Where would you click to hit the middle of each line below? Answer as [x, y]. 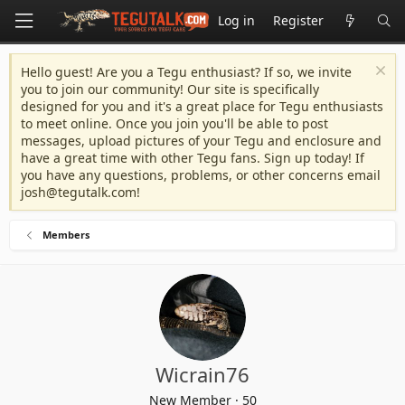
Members [66, 235]
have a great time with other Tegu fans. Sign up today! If [193, 158]
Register [298, 20]
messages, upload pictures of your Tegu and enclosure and [201, 141]
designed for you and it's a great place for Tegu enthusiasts [202, 106]
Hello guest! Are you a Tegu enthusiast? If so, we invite [186, 72]
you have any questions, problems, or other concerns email [201, 175]
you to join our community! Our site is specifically [170, 89]
